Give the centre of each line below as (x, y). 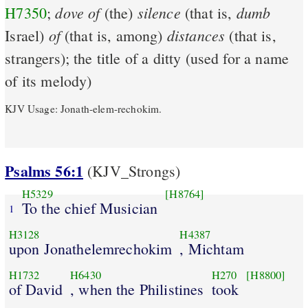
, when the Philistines (137, 289)
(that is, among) (113, 36)
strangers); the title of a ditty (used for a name (147, 58)
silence (159, 13)
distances (196, 35)
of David (36, 289)
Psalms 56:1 (44, 171)
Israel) (27, 36)
